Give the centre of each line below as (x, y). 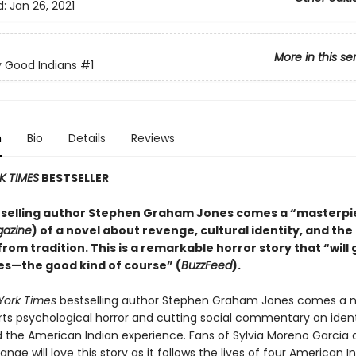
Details (87, 138)
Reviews (153, 138)
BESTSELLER (74, 178)
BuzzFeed (206, 265)
